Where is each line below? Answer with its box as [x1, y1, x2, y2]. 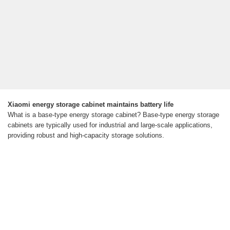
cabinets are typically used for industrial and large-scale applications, [8, 121, 213, 129]
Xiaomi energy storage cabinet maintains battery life [8, 101, 174, 109]
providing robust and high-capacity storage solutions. [8, 131, 164, 140]
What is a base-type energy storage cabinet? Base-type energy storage [8, 111, 219, 119]
